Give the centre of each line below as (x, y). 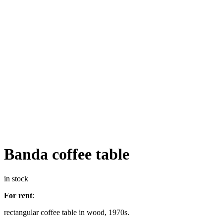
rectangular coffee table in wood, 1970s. (67, 212)
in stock (16, 178)
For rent (18, 195)
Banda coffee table (67, 154)
